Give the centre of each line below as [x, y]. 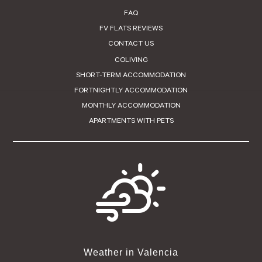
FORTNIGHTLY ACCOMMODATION [131, 91]
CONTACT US [131, 44]
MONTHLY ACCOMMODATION [131, 106]
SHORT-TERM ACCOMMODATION [131, 75]
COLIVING [131, 60]
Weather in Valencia [131, 252]
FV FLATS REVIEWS [131, 29]
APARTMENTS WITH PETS [131, 121]
